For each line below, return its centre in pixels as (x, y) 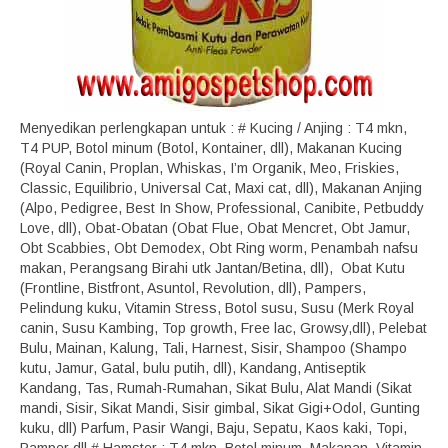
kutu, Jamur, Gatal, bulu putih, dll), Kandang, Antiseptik (193, 368)
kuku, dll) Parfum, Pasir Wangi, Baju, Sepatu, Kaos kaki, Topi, (213, 428)
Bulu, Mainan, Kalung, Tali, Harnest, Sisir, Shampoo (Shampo (213, 348)
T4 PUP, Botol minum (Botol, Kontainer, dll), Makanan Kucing (211, 148)
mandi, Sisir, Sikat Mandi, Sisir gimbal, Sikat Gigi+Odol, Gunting (220, 408)
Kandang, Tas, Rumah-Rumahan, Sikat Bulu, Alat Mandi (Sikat (216, 388)
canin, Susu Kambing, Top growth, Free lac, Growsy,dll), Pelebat (223, 328)
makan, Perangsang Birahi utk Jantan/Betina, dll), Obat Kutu (212, 268)
